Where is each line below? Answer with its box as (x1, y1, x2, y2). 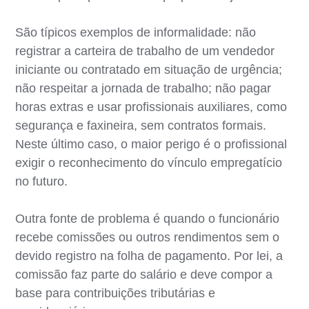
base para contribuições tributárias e (15, 286, 216, 300)
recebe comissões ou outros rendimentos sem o (15, 230, 280, 244)
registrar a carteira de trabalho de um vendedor (15, 43, 275, 58)
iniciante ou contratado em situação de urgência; (15, 62, 283, 77)
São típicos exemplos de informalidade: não (15, 25, 257, 39)
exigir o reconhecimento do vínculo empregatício (15, 155, 283, 170)
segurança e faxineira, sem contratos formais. (15, 118, 267, 132)
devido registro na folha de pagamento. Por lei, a (15, 248, 283, 263)
